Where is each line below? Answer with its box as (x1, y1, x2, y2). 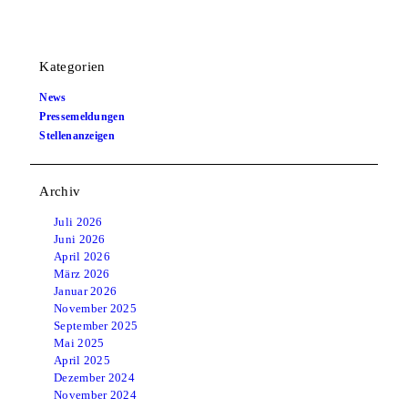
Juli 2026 (54, 214, 103, 229)
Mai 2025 (54, 335, 105, 350)
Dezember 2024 (54, 370, 135, 384)
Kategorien (39, 58, 106, 74)
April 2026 (54, 249, 110, 263)
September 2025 (54, 318, 138, 332)
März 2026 (54, 266, 110, 280)
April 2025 (54, 352, 110, 367)
